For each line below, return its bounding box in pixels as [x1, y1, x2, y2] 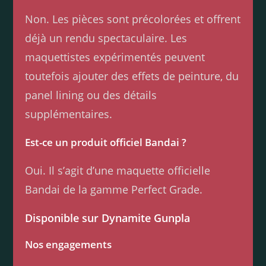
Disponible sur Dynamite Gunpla [25, 211, 191, 226]
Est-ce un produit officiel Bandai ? [25, 135, 187, 150]
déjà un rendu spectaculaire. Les [25, 31, 188, 46]
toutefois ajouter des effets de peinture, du [25, 69, 239, 84]
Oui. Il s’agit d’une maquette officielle [25, 163, 211, 178]
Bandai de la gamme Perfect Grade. [25, 182, 203, 197]
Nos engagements [25, 237, 112, 252]
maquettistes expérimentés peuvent [25, 50, 205, 65]
